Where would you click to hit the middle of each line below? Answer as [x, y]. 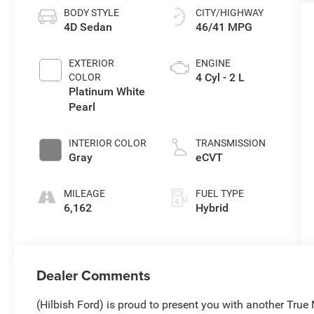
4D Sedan [88, 27]
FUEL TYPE [219, 194]
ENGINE [213, 63]
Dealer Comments [94, 275]
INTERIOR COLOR [108, 143]
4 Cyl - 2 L [220, 78]
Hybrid [212, 208]
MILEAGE [85, 194]
